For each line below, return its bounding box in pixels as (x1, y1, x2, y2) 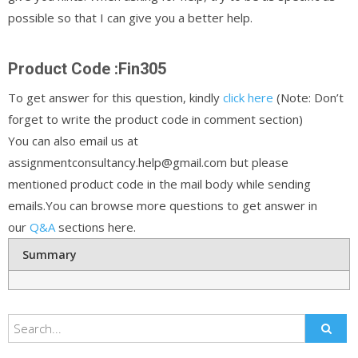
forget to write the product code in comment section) (8, 110, 303, 127)
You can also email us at (8, 132, 138, 149)
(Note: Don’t (273, 89, 344, 105)
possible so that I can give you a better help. (8, 9, 253, 26)
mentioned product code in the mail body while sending (8, 175, 311, 192)
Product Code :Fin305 (8, 58, 166, 78)
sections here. (55, 218, 136, 235)
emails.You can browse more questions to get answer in (8, 197, 317, 213)
